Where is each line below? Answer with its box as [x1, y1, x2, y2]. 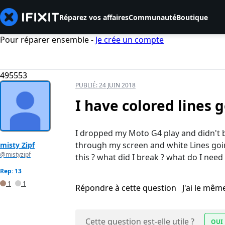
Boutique [176, 12, 208, 22]
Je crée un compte [95, 34, 164, 45]
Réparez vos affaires [59, 12, 129, 22]
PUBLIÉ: [75, 81, 99, 90]
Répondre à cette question [75, 182, 178, 194]
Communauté [129, 12, 176, 22]
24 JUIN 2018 [99, 81, 136, 90]
